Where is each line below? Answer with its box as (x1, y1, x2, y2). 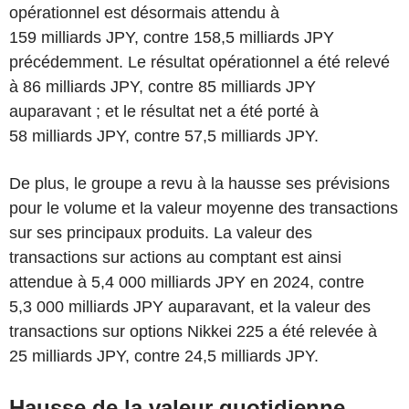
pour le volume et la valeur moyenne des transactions (9, 198, 398, 217)
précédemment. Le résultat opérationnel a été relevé (9, 52, 390, 71)
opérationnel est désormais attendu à (9, 3, 279, 22)
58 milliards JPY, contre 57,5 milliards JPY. (9, 126, 319, 145)
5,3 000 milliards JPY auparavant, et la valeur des (9, 297, 371, 316)
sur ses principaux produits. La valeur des (9, 223, 312, 242)
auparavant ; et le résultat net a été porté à (9, 101, 319, 121)
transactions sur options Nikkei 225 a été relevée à (9, 321, 377, 341)
